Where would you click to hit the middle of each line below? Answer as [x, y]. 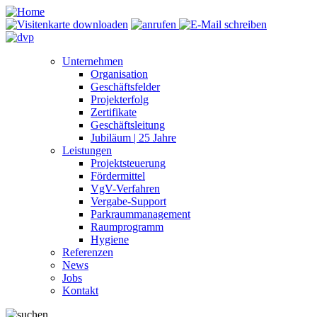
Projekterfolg [120, 99]
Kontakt [80, 290]
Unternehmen [93, 61]
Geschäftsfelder [125, 87]
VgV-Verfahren [125, 189]
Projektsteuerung [128, 163]
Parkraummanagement [140, 214]
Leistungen [87, 150]
